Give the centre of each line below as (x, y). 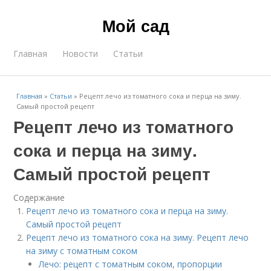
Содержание (39, 198)
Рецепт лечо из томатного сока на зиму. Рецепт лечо (138, 237)
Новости (80, 54)
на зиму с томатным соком (82, 251)
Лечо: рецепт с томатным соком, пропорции (131, 264)
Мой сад (135, 25)
